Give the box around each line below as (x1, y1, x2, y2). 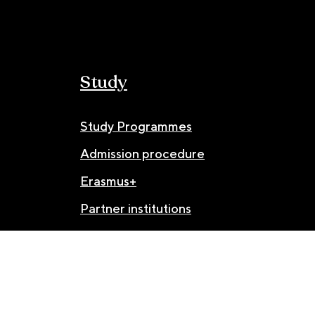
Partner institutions (80, 201, 191, 217)
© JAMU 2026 (14, 290, 96, 305)
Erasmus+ (80, 174, 136, 189)
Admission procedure (80, 146, 205, 162)
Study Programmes (80, 119, 192, 134)
